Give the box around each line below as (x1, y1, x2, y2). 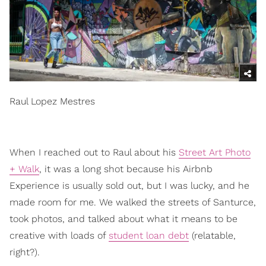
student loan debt (109, 229, 189, 241)
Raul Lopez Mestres (9, 95, 95, 107)
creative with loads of (9, 229, 109, 241)
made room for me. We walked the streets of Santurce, (9, 196, 256, 208)
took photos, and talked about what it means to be (9, 213, 237, 224)
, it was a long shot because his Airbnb (39, 163, 213, 175)
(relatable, (189, 229, 236, 241)
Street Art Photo (179, 146, 251, 158)
